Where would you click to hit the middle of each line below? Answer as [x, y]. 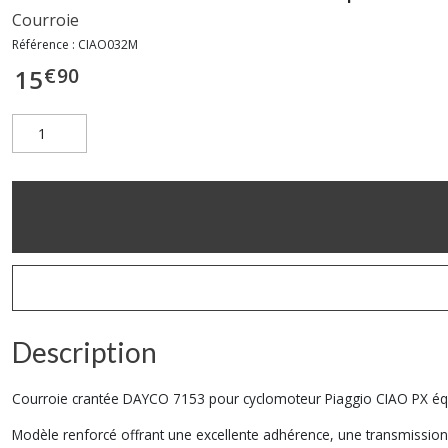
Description [84, 352]
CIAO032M [108, 44]
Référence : [45, 44]
